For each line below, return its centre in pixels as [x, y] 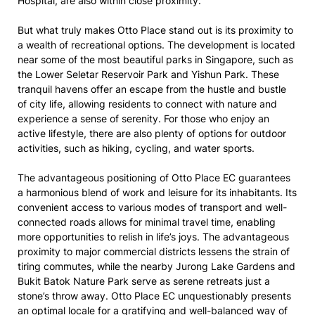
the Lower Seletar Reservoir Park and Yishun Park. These [148, 74]
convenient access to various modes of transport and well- [152, 207]
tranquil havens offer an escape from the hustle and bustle [152, 89]
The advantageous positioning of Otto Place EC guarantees [154, 178]
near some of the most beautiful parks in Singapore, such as [155, 59]
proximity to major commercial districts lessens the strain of [154, 251]
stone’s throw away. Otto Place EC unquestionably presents [154, 296]
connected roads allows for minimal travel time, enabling [147, 222]
